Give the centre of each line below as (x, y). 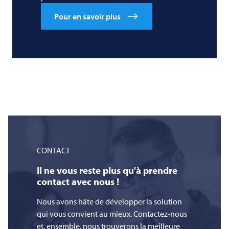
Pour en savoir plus (87, 17)
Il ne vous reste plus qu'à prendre (107, 170)
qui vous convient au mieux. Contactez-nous (112, 214)
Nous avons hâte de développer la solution (109, 202)
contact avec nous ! (78, 182)
